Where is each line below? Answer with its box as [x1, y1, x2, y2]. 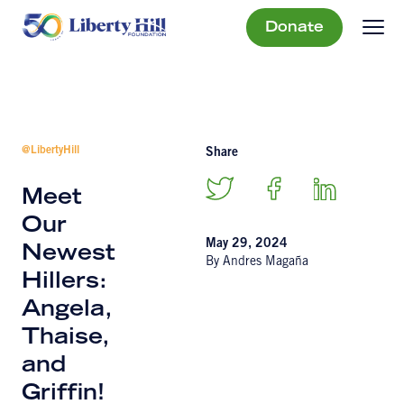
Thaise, [22, 328, 109, 350]
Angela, [22, 300, 112, 322]
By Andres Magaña [206, 256, 308, 269]
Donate [265, 20, 324, 35]
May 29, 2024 [206, 238, 288, 251]
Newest [22, 244, 115, 266]
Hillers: [22, 272, 106, 294]
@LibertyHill [22, 145, 79, 156]
